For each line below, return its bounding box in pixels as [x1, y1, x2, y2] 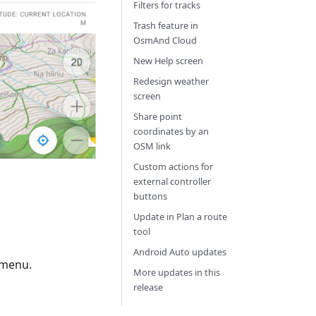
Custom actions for [133, 160, 213, 173]
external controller [133, 175, 211, 188]
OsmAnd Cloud [133, 34, 197, 47]
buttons [133, 190, 167, 202]
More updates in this [133, 266, 220, 279]
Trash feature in [133, 19, 198, 32]
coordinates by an [133, 125, 209, 138]
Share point [133, 110, 182, 123]
